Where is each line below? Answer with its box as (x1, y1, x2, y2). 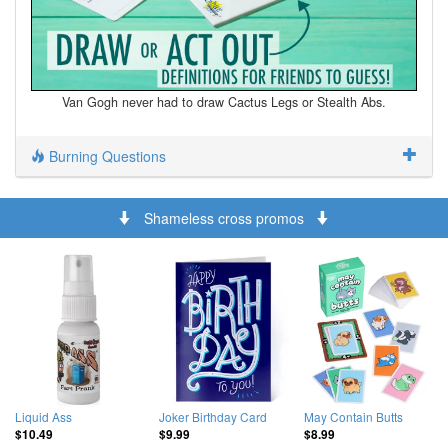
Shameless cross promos (132, 208, 316, 229)
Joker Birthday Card (159, 408, 268, 426)
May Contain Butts (303, 408, 403, 426)
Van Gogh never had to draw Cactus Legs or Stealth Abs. (62, 93, 386, 112)
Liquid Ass (15, 408, 72, 426)
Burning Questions (45, 146, 166, 167)
